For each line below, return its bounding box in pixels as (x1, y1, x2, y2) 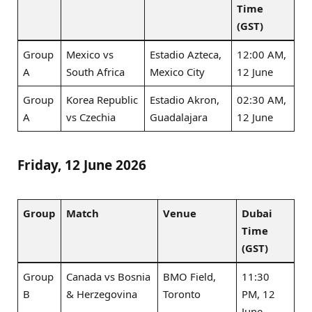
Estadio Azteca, (150, 47, 222, 61)
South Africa (66, 64, 125, 79)
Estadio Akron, (150, 92, 220, 107)
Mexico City (150, 64, 205, 79)
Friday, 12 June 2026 (17, 156, 146, 175)
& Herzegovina (66, 286, 138, 301)
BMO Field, (163, 269, 217, 283)
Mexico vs (66, 47, 114, 61)
